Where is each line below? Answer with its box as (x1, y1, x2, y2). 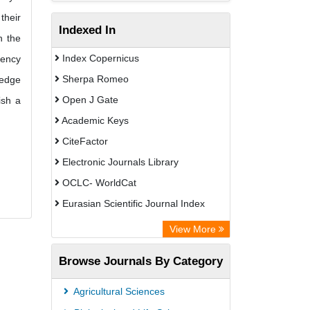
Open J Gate (60, 94, 118, 105)
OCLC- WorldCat (60, 177, 136, 188)
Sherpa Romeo (60, 73, 129, 84)
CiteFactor (60, 136, 108, 147)
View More (170, 224, 219, 235)
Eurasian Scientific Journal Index (60, 198, 205, 209)
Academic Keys (60, 115, 129, 126)
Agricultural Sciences (71, 286, 165, 297)
